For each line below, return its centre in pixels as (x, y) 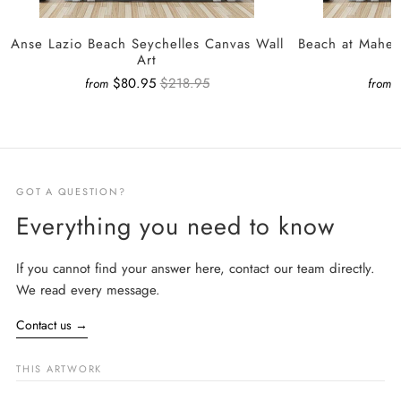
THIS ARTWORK (60, 369)
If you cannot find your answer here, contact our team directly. (196, 269)
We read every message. (88, 290)
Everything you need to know (175, 226)
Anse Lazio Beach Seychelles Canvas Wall (147, 44)
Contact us (46, 325)
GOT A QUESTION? (71, 192)
